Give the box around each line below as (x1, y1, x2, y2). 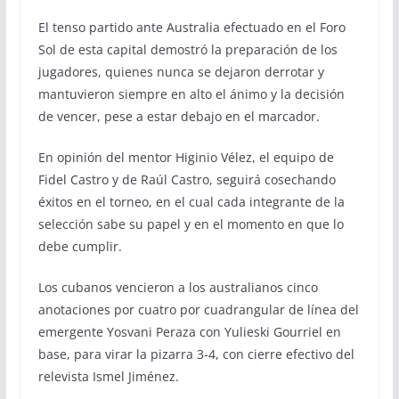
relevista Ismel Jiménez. (37, 367, 179, 385)
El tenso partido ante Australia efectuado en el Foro (37, 18, 346, 36)
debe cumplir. (37, 237, 122, 255)
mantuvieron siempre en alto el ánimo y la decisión (37, 85, 345, 102)
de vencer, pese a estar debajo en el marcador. (37, 107, 320, 125)
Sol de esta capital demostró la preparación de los (37, 40, 338, 58)
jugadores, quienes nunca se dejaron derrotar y (37, 62, 324, 80)
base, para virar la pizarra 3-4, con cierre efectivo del (37, 345, 354, 362)
